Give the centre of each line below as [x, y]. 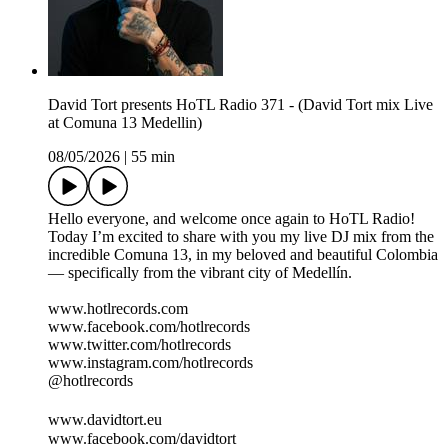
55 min [153, 157]
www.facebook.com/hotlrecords [149, 327]
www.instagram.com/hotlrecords [150, 363]
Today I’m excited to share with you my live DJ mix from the [241, 237]
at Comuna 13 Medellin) [125, 123]
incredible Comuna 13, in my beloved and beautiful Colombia [243, 255]
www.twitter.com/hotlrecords [139, 345]
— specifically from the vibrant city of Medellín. [200, 273]
